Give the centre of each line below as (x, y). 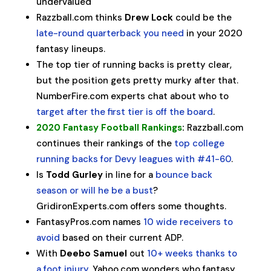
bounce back (184, 175)
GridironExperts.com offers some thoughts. (131, 206)
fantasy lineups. (70, 49)
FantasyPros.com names (90, 222)
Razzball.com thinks (80, 18)
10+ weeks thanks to (192, 253)
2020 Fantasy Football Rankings (109, 128)
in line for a (129, 175)
